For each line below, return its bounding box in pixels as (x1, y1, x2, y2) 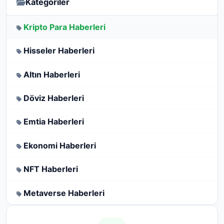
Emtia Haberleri (21, 116, 84, 127)
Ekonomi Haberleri (21, 140, 96, 150)
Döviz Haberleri (21, 93, 84, 103)
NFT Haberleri (21, 164, 78, 174)
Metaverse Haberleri (21, 187, 104, 198)
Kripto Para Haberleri (21, 21, 105, 32)
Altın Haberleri (21, 69, 80, 79)
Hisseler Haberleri (21, 45, 94, 56)
